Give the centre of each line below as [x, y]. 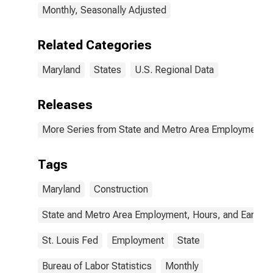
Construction [121, 189]
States [108, 70]
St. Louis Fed [70, 240]
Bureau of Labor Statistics [97, 266]
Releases [65, 105]
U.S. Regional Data [174, 70]
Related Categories [95, 45]
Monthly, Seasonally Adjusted [104, 10]
